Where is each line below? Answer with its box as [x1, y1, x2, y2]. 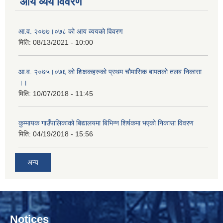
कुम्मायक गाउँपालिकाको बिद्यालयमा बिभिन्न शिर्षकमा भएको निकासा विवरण [18, 119, 194, 127]
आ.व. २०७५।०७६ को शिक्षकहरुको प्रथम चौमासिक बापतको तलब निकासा [18, 68, 202, 76]
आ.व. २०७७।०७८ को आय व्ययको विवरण [18, 27, 123, 36]
